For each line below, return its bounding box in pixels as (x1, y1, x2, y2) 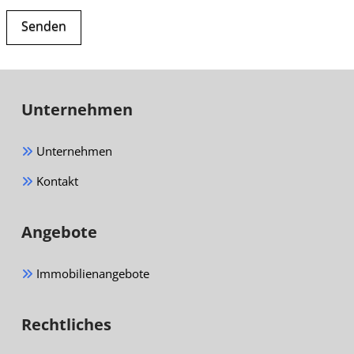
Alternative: (6, 54, 94, 77)
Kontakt (32, 172, 78, 189)
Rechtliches (21, 313, 111, 335)
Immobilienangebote (32, 265, 149, 281)
